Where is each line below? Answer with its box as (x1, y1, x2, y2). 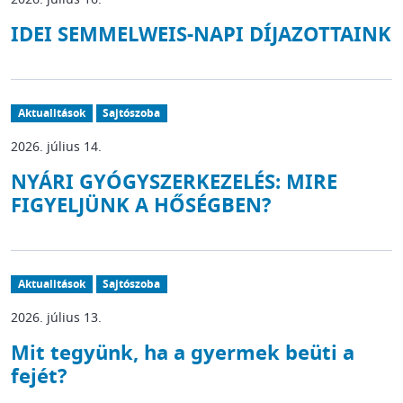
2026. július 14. (11, 138, 102, 157)
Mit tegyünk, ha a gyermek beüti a (11, 339, 354, 368)
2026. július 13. (11, 309, 102, 327)
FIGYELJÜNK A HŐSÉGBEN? (11, 192, 271, 220)
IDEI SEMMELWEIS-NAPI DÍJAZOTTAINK (11, 21, 391, 49)
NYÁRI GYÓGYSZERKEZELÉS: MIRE (11, 168, 337, 197)
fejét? (11, 363, 67, 391)
